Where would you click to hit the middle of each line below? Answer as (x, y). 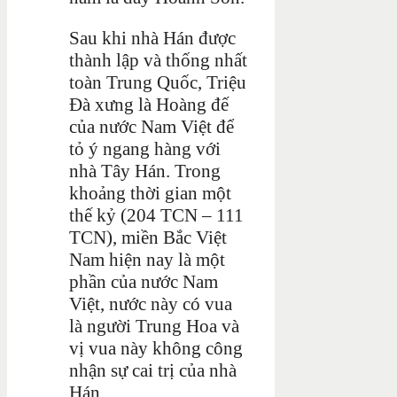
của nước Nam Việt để (152, 126)
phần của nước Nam (144, 281)
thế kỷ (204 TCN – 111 (156, 215)
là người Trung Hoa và (154, 326)
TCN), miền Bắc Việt (148, 237)
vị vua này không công (156, 348)
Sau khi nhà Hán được (152, 38)
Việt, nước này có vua (151, 304)
